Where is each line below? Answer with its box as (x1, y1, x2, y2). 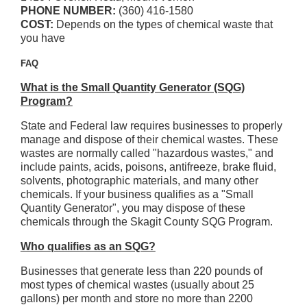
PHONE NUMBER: (20, 5, 119, 16)
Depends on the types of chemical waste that (53, 19, 273, 30)
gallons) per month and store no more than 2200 (20, 293, 253, 304)
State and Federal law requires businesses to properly (20, 120, 282, 132)
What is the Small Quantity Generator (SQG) (20, 82, 245, 93)
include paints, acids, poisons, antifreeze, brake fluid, (20, 161, 276, 173)
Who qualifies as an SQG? (20, 241, 156, 252)
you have (20, 32, 65, 44)
